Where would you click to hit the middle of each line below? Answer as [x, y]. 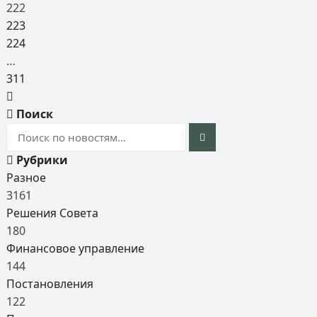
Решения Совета [52, 213]
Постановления [50, 284]
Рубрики [40, 160]
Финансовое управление [75, 248]
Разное [26, 178]
